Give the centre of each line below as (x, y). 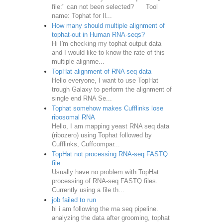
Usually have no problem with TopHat (105, 172)
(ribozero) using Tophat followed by (102, 135)
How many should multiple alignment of (108, 25)
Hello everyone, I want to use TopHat (105, 80)
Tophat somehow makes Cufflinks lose (107, 108)
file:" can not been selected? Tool (105, 6)
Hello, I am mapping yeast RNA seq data (110, 126)
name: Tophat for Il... (82, 15)
